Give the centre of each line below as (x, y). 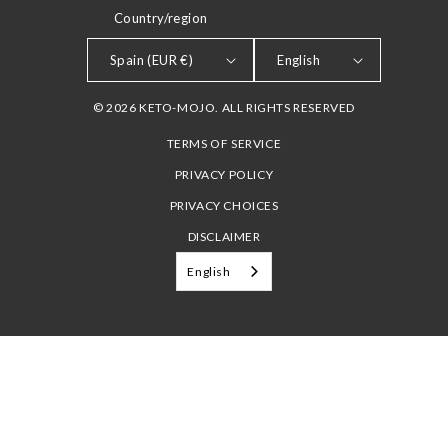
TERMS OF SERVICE (224, 143)
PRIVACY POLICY (224, 174)
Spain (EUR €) (151, 59)
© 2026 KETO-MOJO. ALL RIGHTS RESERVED (224, 107)
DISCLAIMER (224, 236)
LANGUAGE (307, 18)
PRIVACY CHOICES (224, 205)
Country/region (160, 18)
